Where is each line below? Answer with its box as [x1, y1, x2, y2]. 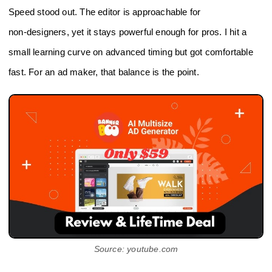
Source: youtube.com [93, 243, 178, 254]
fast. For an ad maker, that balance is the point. [8, 66, 199, 77]
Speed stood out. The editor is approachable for [8, 6, 201, 17]
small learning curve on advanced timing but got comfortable [8, 46, 253, 57]
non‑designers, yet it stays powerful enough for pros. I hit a [8, 26, 247, 37]
